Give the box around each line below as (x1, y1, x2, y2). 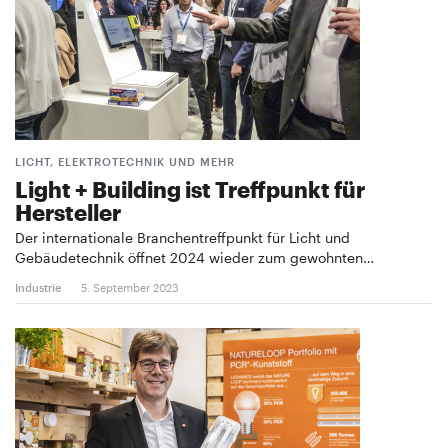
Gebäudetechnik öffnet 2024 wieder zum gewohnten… (15, 248, 374, 266)
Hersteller (15, 198, 121, 225)
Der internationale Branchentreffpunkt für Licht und (15, 228, 350, 246)
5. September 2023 (81, 280, 179, 294)
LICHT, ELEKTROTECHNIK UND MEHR (15, 154, 235, 168)
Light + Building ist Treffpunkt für (15, 175, 365, 202)
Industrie (15, 280, 61, 294)
